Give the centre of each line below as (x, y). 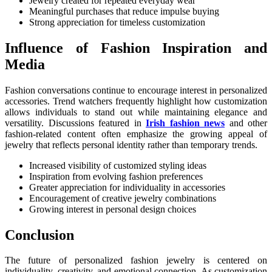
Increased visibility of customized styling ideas (118, 165)
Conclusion (39, 235)
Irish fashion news (185, 123)
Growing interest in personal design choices (113, 209)
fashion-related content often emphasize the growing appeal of (136, 134)
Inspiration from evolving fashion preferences (116, 176)
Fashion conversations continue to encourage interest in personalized (136, 90)
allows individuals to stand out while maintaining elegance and (136, 112)
